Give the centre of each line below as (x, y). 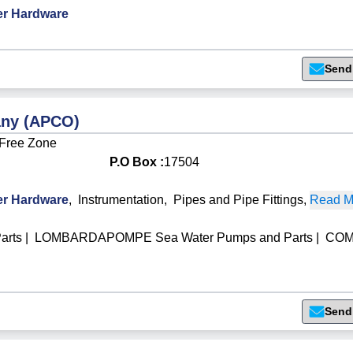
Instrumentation (121, 199)
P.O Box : (137, 162)
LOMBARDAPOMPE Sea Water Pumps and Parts (174, 237)
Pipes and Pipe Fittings (239, 199)
